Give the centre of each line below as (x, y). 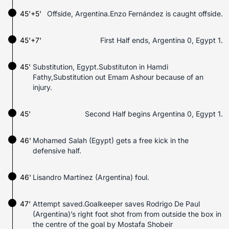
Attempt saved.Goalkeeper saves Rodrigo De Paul (116, 204)
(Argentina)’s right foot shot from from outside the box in (127, 214)
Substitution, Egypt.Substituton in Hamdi (100, 67)
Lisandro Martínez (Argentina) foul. (91, 177)
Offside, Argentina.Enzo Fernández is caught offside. (135, 14)
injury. (42, 87)
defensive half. (57, 151)
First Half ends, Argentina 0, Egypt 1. (162, 40)
